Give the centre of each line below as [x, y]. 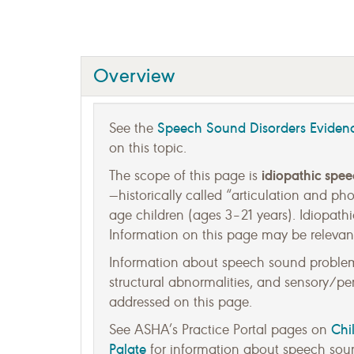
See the [133, 128]
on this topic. [148, 148]
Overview [134, 75]
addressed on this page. [181, 302]
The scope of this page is [185, 175]
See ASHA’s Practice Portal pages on [220, 330]
